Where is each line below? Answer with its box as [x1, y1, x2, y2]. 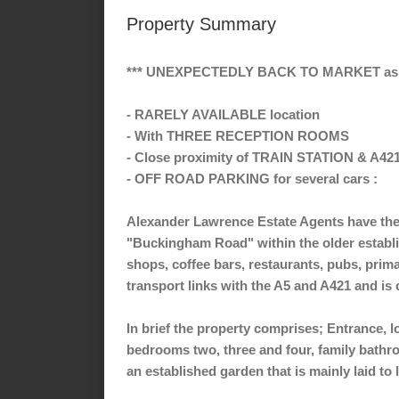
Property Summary [126, 14, 276, 35]
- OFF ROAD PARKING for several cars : [126, 170, 378, 186]
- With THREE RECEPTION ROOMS [126, 127, 349, 143]
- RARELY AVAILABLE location [126, 106, 320, 122]
